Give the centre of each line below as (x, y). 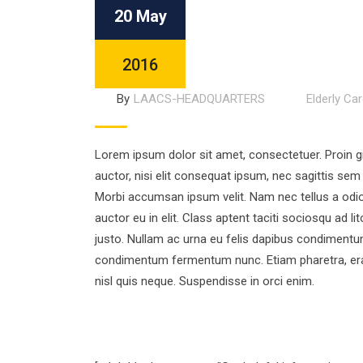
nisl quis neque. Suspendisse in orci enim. (205, 281)
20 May (140, 16)
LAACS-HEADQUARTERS (199, 99)
